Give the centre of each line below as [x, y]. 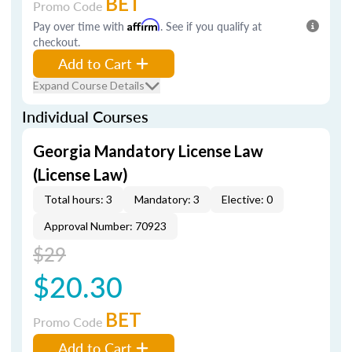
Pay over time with [80, 26]
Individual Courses [85, 116]
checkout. [57, 42]
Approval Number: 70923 [105, 226]
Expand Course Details [89, 85]
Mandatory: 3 [167, 199]
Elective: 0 [247, 199]
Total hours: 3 [78, 199]
